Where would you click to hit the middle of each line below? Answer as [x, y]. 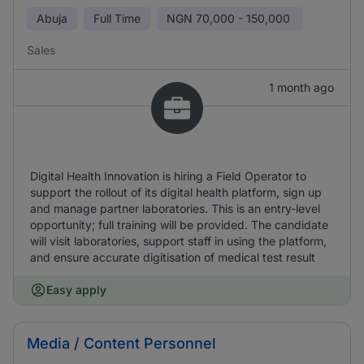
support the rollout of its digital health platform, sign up [176, 192]
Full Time [117, 18]
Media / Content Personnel [121, 343]
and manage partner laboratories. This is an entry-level [175, 208]
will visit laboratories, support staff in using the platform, [178, 241]
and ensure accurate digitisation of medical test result [173, 257]
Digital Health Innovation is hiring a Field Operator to [168, 176]
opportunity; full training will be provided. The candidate [179, 225]
